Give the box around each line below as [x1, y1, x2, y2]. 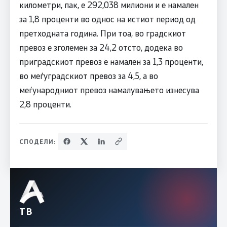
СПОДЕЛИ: [19, 137, 56, 145]
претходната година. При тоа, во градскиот [19, 27, 186, 39]
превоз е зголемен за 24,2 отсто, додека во [19, 41, 183, 53]
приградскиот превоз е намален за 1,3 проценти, [19, 55, 203, 67]
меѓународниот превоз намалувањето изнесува [19, 84, 199, 95]
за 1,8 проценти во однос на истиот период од [19, 13, 196, 24]
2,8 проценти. [19, 98, 71, 109]
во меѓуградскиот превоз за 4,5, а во [19, 69, 158, 81]
